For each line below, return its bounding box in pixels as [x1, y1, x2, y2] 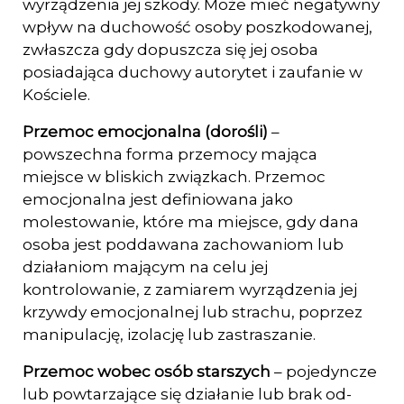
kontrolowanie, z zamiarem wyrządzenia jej [23, 280, 357, 298]
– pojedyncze [274, 363, 377, 381]
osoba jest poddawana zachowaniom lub [23, 235, 344, 253]
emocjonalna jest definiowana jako [23, 190, 293, 208]
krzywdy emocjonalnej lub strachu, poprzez [23, 303, 363, 321]
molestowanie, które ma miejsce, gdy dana [23, 213, 359, 231]
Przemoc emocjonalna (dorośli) [23, 123, 271, 141]
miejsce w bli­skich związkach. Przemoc [23, 168, 326, 186]
